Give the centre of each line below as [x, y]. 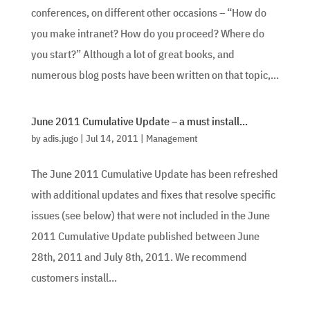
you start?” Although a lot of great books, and [133, 54]
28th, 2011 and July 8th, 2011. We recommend [139, 256]
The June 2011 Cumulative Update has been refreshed [154, 173]
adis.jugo [60, 138]
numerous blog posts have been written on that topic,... [155, 74]
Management [172, 138]
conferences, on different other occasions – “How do [148, 12]
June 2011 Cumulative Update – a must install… [139, 121]
